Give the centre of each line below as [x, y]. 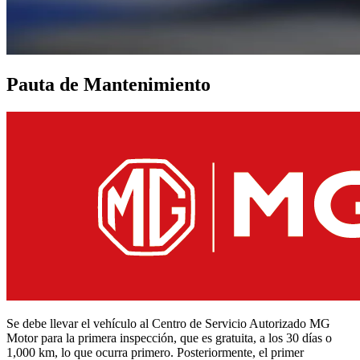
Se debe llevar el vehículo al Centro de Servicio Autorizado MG [168, 323]
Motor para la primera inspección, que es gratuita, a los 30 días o [169, 337]
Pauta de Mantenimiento [108, 84]
